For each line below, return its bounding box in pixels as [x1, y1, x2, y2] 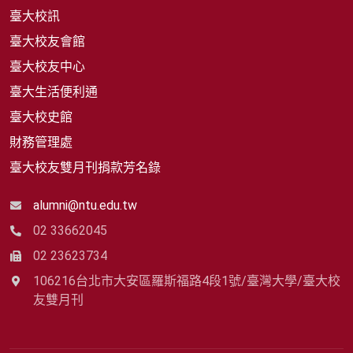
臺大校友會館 [9, 34, 85, 50]
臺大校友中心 [9, 59, 85, 75]
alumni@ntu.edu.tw [33, 198, 137, 214]
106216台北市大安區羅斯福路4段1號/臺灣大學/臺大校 [33, 273, 340, 289]
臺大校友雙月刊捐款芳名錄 [9, 160, 161, 176]
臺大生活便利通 [9, 84, 98, 100]
